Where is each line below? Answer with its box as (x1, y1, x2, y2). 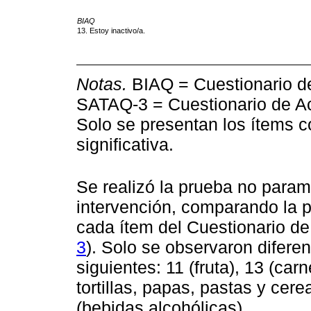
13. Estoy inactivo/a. (77, 26, 145, 35)
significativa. (76, 135, 174, 155)
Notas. (76, 74, 127, 94)
